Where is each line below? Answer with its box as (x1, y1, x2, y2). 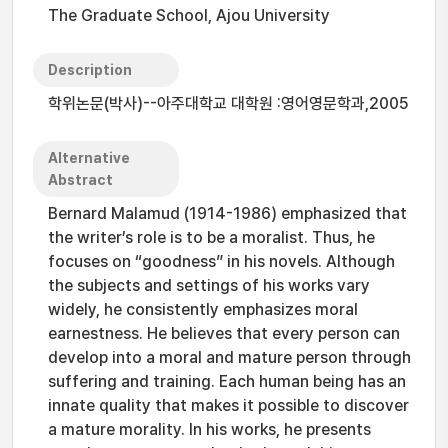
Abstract (48, 172, 113, 188)
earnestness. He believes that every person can (48, 324, 400, 343)
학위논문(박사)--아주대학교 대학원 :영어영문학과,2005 (48, 94, 409, 113)
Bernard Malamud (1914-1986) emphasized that (48, 204, 407, 223)
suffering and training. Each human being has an (48, 372, 406, 391)
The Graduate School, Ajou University (48, 6, 330, 25)
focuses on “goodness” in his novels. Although (48, 252, 395, 271)
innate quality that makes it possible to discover (48, 396, 409, 415)
